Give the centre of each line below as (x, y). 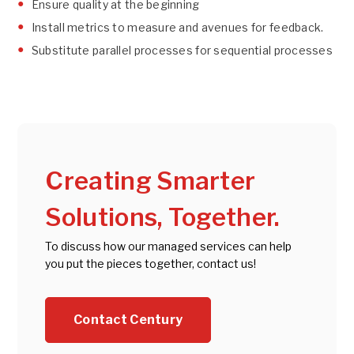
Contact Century (128, 320)
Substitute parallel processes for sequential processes (182, 50)
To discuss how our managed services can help (169, 246)
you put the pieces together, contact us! (151, 264)
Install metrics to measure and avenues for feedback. (177, 27)
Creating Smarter (151, 181)
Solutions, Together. (163, 217)
